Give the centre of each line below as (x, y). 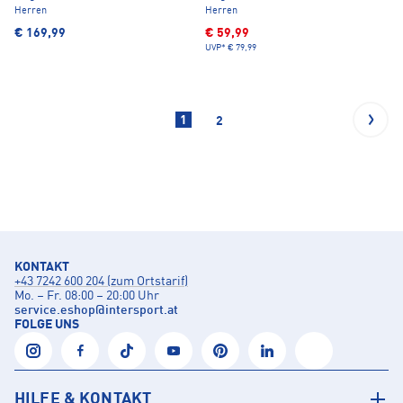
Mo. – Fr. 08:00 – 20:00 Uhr (87, 296)
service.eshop (55, 311)
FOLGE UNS (47, 325)
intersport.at (142, 311)
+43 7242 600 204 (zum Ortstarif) (101, 282)
